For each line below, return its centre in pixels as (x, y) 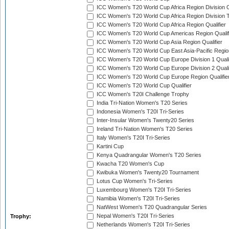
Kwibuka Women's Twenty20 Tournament (147, 173)
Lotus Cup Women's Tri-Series (134, 181)
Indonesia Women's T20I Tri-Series (140, 112)
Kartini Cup (109, 146)
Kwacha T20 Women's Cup (130, 164)
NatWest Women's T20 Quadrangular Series (151, 207)
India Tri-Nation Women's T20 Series (141, 103)
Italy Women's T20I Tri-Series (133, 138)
